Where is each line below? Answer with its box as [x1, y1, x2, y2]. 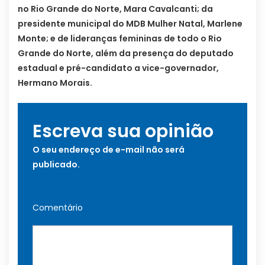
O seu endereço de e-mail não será [33, 143, 185, 156]
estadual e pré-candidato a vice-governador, [18, 62, 219, 74]
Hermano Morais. [18, 76, 92, 89]
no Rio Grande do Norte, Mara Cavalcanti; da [18, 2, 213, 15]
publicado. [33, 158, 80, 170]
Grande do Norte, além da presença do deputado [18, 47, 234, 59]
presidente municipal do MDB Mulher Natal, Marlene [18, 17, 243, 30]
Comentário [33, 201, 83, 214]
